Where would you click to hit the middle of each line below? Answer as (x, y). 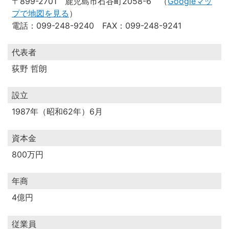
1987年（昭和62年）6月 (57, 111)
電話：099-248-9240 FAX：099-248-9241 (97, 26)
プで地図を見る (40, 13)
